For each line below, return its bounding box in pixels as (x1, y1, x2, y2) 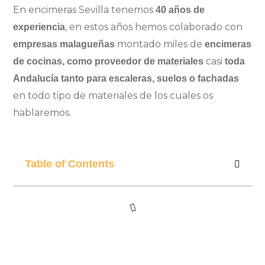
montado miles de (115, 38, 205, 50)
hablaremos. (13, 107, 72, 119)
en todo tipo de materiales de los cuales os (13, 90, 214, 102)
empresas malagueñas (13, 39, 115, 50)
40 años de (153, 5, 205, 15)
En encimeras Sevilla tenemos (13, 4, 154, 16)
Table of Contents (25, 158, 115, 170)
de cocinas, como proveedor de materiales (13, 56, 204, 67)
